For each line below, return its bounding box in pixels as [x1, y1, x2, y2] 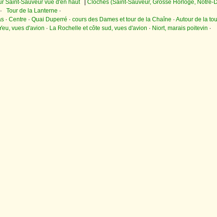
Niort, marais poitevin [152, 25, 208, 32]
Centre [9, 16, 27, 23]
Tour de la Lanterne [6, 7, 58, 15]
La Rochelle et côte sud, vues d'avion [49, 25, 147, 32]
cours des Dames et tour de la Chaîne [72, 16, 171, 23]
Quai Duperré [31, 16, 67, 23]
